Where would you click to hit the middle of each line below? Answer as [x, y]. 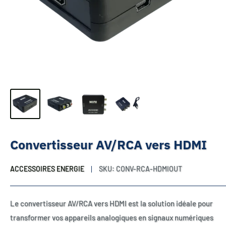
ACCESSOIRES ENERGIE [47, 169]
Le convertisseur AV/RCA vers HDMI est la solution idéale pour [111, 203]
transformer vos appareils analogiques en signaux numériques [112, 217]
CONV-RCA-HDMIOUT [149, 169]
